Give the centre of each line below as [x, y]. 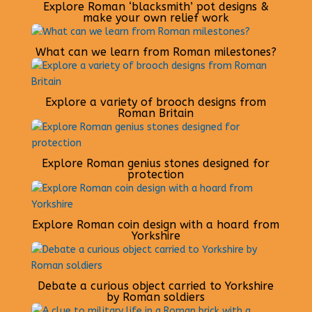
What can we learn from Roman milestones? [156, 52]
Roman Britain [156, 114]
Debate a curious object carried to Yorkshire [156, 286]
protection [156, 175]
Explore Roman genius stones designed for [156, 164]
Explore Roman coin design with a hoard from [156, 225]
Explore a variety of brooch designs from [156, 102]
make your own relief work [156, 18]
